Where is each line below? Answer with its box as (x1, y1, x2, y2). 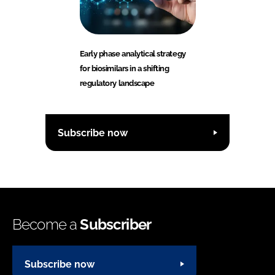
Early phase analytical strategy (79, 49, 186, 59)
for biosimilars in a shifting (79, 64, 169, 74)
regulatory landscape (79, 79, 155, 88)
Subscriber (80, 215, 152, 234)
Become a (12, 215, 80, 234)
